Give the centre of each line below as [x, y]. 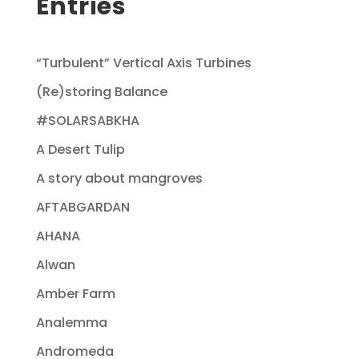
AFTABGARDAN [83, 207]
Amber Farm [75, 293]
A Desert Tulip [80, 149]
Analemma [71, 322]
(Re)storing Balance [101, 91]
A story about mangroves [119, 178]
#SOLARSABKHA [87, 120]
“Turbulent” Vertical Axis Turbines [143, 63]
